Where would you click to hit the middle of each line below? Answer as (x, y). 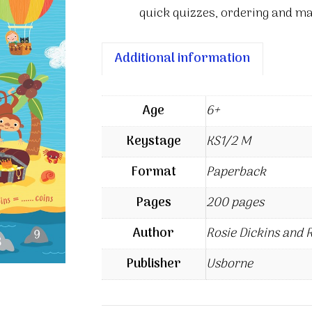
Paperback (236, 172)
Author (153, 233)
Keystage (153, 141)
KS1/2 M (228, 141)
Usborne (229, 264)
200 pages (235, 203)
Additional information (182, 58)
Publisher (153, 264)
